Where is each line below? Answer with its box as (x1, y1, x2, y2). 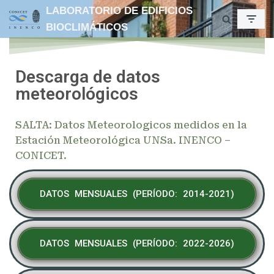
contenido (9, 57, 48, 67)
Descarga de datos (15, 67, 160, 87)
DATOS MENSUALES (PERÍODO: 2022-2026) (40, 238, 234, 249)
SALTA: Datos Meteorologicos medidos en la (15, 119, 247, 131)
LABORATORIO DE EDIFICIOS (46, 5, 193, 17)
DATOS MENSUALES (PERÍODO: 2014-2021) (40, 188, 234, 199)
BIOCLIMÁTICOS (46, 21, 128, 33)
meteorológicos (15, 84, 138, 104)
